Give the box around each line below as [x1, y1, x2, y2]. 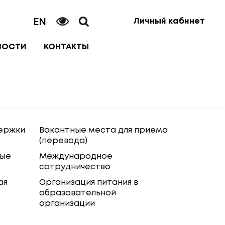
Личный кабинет [133, 18, 205, 25]
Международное [39, 153, 113, 160]
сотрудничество [39, 163, 111, 171]
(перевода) [39, 137, 88, 145]
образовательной [39, 189, 117, 197]
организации [39, 200, 95, 207]
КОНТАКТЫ [44, 43, 89, 51]
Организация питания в [39, 179, 139, 186]
